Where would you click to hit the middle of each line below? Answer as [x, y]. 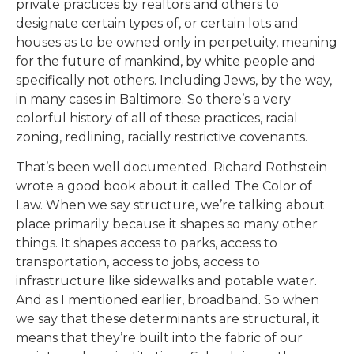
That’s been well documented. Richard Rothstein [171, 168]
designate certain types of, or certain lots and [157, 23]
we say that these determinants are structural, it [168, 319]
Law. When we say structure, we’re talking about [170, 205]
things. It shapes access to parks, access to [147, 243]
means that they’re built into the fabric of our [159, 338]
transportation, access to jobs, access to [138, 262]
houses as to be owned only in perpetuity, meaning [177, 42]
